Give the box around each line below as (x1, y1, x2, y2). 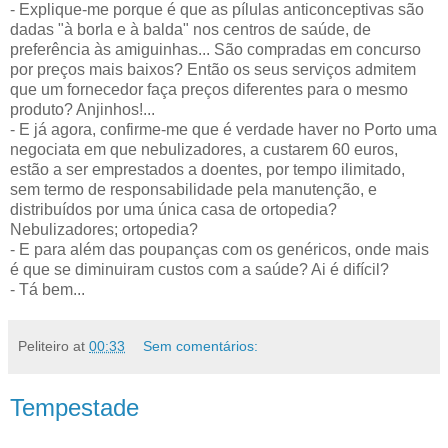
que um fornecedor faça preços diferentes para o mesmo (10, 80, 408, 98)
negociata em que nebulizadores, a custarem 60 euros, (10, 140, 398, 158)
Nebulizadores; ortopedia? (10, 220, 198, 238)
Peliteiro (18, 337, 69, 354)
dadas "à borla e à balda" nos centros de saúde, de (10, 20, 371, 38)
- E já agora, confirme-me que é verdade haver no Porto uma (10, 120, 437, 138)
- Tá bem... (10, 280, 85, 298)
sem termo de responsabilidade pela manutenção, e (10, 180, 377, 198)
